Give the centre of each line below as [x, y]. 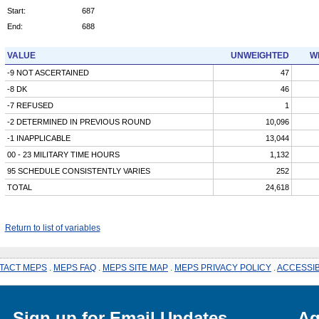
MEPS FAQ [75, 267]
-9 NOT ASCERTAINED [48, 72]
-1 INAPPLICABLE [38, 138]
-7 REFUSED [30, 105]
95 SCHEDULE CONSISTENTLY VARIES [78, 171]
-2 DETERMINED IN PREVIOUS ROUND [79, 121]
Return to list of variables [52, 228]
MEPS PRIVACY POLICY [223, 267]
